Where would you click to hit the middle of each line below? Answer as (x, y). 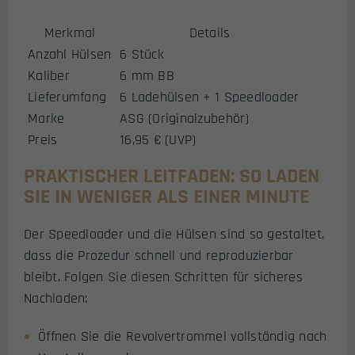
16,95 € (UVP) (158, 139)
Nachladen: (56, 298)
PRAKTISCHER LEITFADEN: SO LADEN (172, 176)
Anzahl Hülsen (70, 54)
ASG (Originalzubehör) (185, 118)
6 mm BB (147, 75)
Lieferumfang (67, 97)
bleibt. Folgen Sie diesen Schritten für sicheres (163, 277)
